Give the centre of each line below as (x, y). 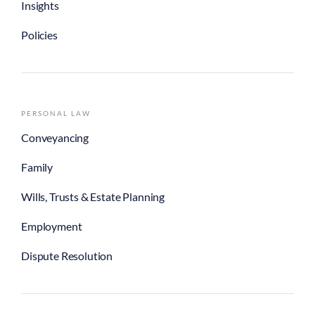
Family (37, 167)
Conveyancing (55, 137)
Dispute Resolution (67, 255)
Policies (39, 34)
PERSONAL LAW (56, 113)
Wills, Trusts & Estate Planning (93, 196)
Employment (52, 226)
